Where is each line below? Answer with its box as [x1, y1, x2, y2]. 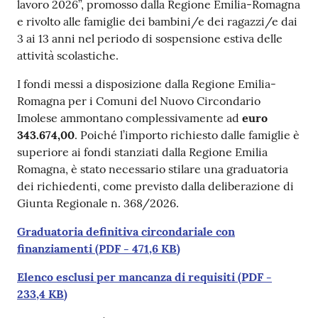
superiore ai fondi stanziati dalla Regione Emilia [17, 144, 268, 159]
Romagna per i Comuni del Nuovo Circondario [17, 93, 261, 108]
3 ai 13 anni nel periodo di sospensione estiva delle [17, 31, 283, 45]
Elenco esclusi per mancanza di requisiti [17, 269, 235, 284]
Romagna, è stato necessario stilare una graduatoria [17, 161, 288, 176]
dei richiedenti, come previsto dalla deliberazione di [17, 178, 294, 193]
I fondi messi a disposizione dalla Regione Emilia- [17, 76, 276, 91]
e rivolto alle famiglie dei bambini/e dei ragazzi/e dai [17, 13, 297, 28]
